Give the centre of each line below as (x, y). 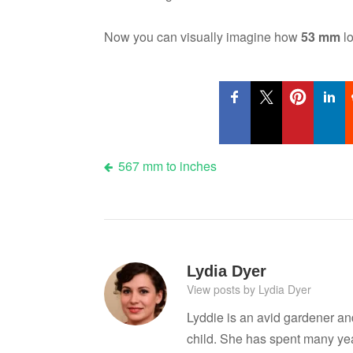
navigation (154, 193)
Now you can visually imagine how (203, 36)
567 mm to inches (167, 165)
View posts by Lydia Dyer (249, 289)
